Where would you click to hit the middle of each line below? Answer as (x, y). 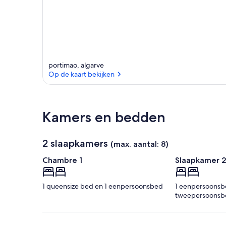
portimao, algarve (76, 65)
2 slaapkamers (75, 144)
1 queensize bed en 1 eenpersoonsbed (103, 186)
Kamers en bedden (104, 117)
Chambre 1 (62, 160)
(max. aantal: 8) (139, 144)
